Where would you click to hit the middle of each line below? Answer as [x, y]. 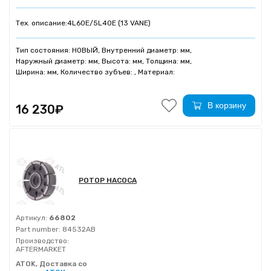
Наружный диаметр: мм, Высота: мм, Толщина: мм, [104, 61]
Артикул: [31, 218]
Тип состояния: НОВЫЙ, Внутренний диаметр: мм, [104, 50]
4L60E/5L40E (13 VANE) [109, 23]
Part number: [38, 229]
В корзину [227, 105]
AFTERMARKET [41, 249]
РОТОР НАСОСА [108, 180]
